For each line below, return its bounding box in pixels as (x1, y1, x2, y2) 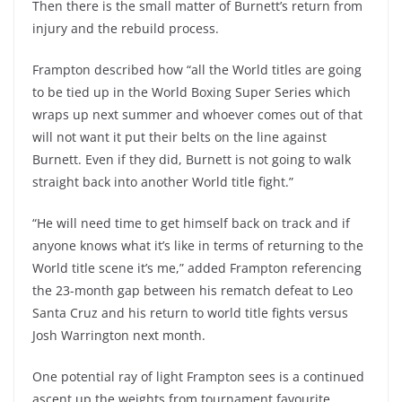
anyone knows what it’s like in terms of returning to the (32, 237, 363, 254)
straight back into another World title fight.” (32, 173, 293, 190)
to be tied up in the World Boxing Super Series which (32, 83, 351, 100)
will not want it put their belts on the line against (32, 128, 327, 145)
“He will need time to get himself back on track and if (32, 214, 350, 232)
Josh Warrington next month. (32, 327, 205, 344)
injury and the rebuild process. (32, 20, 219, 37)
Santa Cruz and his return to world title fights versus (32, 304, 348, 321)
